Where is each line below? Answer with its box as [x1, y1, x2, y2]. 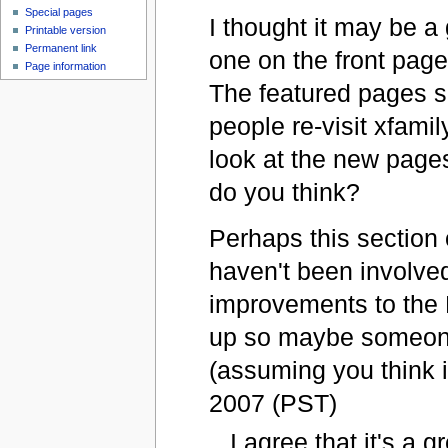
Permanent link [25, 42, 98, 55]
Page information [25, 60, 107, 73]
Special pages [25, 6, 94, 19]
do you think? [208, 178, 360, 207]
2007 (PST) [209, 389, 338, 418]
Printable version [25, 24, 107, 37]
